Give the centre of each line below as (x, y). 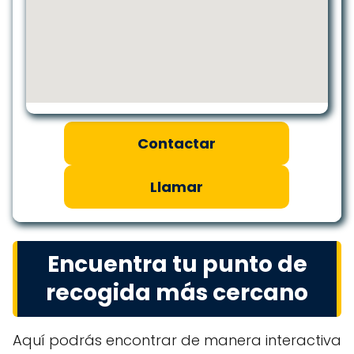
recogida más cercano (177, 293)
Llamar (176, 187)
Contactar (176, 143)
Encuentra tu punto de (177, 264)
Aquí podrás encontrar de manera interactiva (177, 340)
